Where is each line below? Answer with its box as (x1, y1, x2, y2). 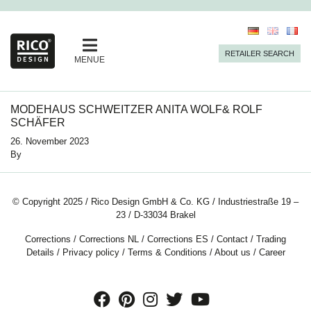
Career (258, 247, 285, 258)
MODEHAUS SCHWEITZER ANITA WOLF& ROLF (10, 103, 262, 116)
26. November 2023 (10, 136, 89, 147)
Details (26, 247, 54, 258)
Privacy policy (62, 247, 119, 258)
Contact (217, 234, 248, 245)
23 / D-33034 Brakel (115, 210, 196, 221)
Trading (256, 234, 286, 245)
